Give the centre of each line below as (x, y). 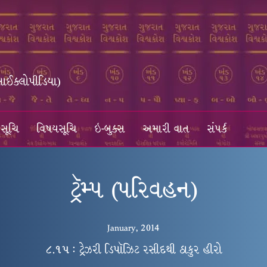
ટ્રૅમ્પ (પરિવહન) (133, 190)
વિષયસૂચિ (57, 129)
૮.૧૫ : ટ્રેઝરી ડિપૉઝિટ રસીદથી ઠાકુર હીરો (133, 250)
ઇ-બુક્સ (110, 129)
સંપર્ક (218, 129)
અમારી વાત (166, 129)
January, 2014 (133, 228)
